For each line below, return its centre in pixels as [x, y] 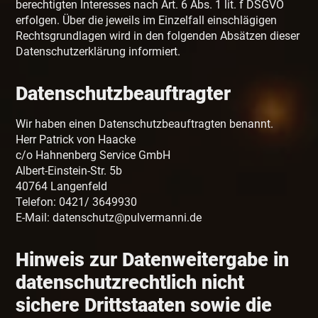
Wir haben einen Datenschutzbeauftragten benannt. [145, 124]
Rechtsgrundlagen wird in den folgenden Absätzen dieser [158, 36]
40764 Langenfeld [62, 187]
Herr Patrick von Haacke [76, 140]
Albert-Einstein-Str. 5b [69, 171]
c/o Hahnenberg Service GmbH [93, 155]
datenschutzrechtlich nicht [130, 283]
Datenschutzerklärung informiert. [98, 52]
